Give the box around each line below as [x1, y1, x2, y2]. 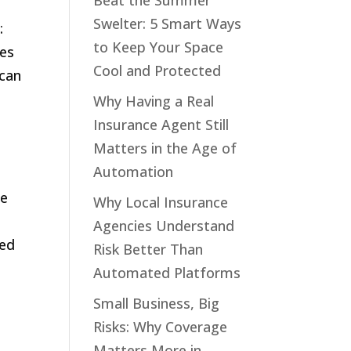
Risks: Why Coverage [93, 317, 228, 336]
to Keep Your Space [93, 38, 224, 56]
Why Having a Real [93, 92, 215, 110]
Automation [93, 162, 174, 181]
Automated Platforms [93, 263, 241, 282]
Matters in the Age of [93, 139, 237, 157]
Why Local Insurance [93, 193, 229, 212]
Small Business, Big [93, 294, 220, 313]
